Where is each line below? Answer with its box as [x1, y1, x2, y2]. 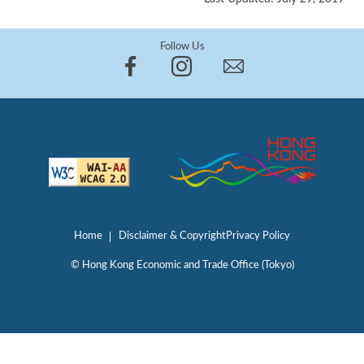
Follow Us [159, 41, 205, 51]
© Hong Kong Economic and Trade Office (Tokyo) [70, 259, 294, 270]
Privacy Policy [226, 230, 290, 240]
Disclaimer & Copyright [119, 230, 226, 240]
